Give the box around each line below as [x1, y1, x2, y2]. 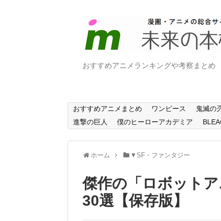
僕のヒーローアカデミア [117, 117, 193, 126]
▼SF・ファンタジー [130, 151, 190, 159]
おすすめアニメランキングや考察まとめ [82, 61, 216, 70]
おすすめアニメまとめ [73, 105, 142, 113]
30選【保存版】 [82, 192, 188, 209]
